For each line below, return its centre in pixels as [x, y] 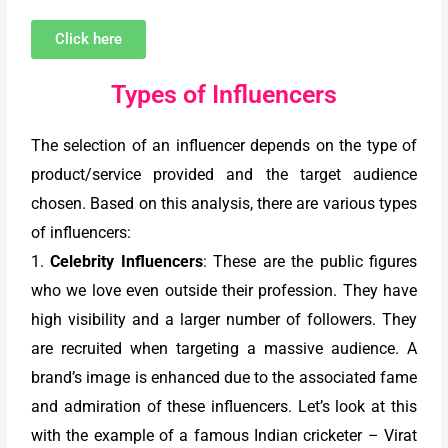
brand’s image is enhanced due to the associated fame [224, 378]
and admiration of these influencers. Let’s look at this [224, 407]
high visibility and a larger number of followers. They [224, 320]
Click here [89, 39]
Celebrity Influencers [126, 262]
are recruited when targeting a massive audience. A [224, 349]
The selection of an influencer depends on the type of [224, 146]
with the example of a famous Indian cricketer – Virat [224, 436]
